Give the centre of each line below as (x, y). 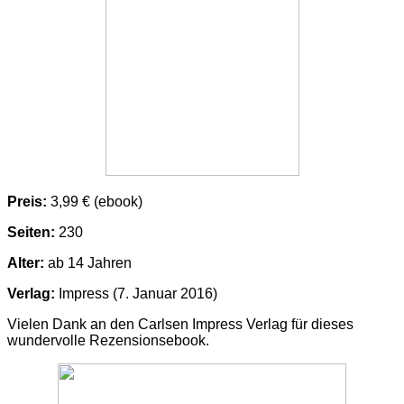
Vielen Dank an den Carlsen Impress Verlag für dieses (180, 325)
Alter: (28, 263)
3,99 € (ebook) (95, 202)
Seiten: (33, 233)
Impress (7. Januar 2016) (136, 294)
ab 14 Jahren (92, 263)
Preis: (27, 202)
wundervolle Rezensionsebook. (108, 341)
